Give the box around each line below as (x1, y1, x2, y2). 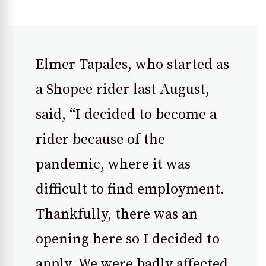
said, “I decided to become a (36, 105, 217, 123)
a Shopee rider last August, (36, 80, 210, 99)
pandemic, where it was (36, 155, 191, 173)
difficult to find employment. (36, 180, 224, 198)
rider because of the (36, 130, 165, 148)
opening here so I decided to (36, 230, 220, 248)
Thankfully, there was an (36, 205, 198, 223)
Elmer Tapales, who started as (36, 55, 229, 74)
